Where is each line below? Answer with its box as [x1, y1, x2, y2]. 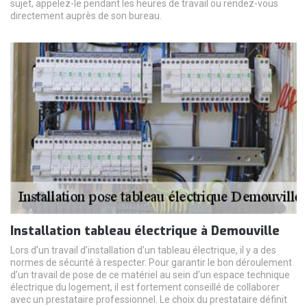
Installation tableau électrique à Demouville [10, 223, 280, 240]
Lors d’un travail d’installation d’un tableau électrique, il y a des [10, 245, 276, 256]
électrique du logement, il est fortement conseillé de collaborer [10, 282, 280, 293]
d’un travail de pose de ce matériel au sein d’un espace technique [10, 269, 290, 281]
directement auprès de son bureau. [10, 10, 162, 22]
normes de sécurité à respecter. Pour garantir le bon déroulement [10, 257, 292, 269]
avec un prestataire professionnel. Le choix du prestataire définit [10, 294, 287, 306]
